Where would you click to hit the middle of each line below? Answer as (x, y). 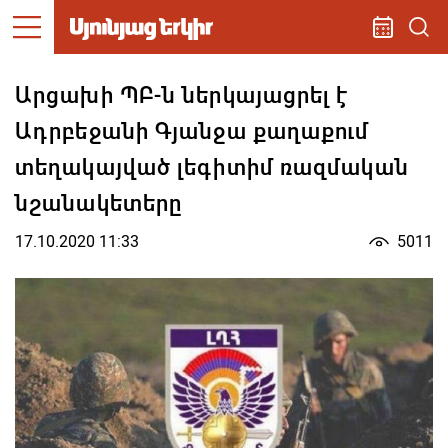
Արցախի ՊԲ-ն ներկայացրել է (182, 95)
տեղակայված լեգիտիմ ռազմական (212, 167)
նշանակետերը (99, 203)
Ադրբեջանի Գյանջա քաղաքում (192, 131)
